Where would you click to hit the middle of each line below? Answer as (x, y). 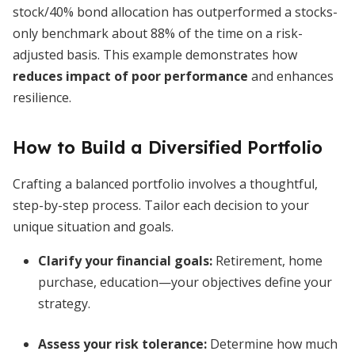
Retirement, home (267, 261)
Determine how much (272, 344)
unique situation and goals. (93, 227)
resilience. (42, 97)
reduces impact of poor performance (130, 76)
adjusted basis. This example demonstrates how (155, 55)
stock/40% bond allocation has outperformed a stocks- (175, 12)
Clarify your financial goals (124, 261)
